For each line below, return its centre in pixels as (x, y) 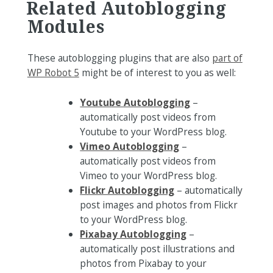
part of (227, 58)
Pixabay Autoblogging (133, 234)
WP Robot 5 (53, 73)
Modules (66, 27)
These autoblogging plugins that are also (119, 58)
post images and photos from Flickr (159, 205)
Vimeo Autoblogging (130, 146)
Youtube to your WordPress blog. (154, 132)
